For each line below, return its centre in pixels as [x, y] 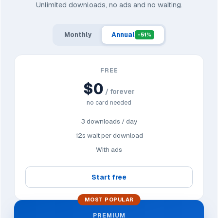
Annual [123, 35]
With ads [109, 150]
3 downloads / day [109, 121]
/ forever [119, 92]
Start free [109, 177]
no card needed [109, 103]
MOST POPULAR [109, 200]
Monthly [78, 35]
